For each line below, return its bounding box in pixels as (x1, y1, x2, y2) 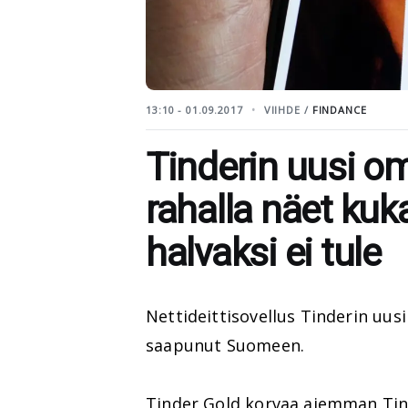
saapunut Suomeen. (146, 333, 305, 356)
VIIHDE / (263, 102, 312, 117)
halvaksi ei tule (146, 229, 381, 275)
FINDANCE (311, 102, 367, 117)
